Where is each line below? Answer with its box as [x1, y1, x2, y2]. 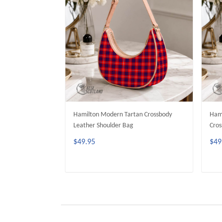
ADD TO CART [102, 170, 157, 179]
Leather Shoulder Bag [73, 121, 133, 129]
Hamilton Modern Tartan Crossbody [73, 111, 172, 118]
